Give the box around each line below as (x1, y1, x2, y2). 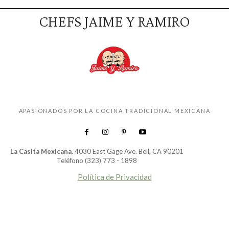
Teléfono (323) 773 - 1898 (57, 156, 137, 165)
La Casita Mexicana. (10, 147, 75, 156)
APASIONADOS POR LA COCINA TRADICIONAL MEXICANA (18, 107, 211, 114)
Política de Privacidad (77, 172, 152, 182)
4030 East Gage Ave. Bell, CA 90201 (75, 147, 184, 156)
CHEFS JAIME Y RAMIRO (39, 12, 190, 30)
